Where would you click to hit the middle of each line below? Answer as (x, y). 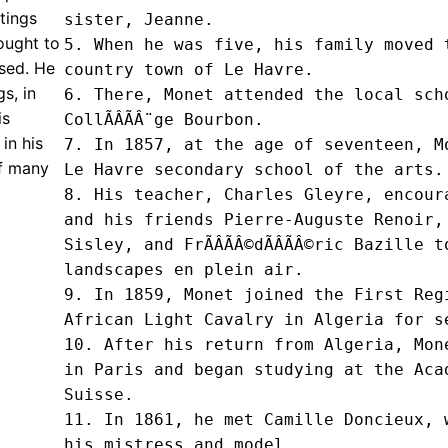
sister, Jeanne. (138, 20)
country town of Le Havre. (188, 70)
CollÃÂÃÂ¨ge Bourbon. (163, 120)
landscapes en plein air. (183, 270)
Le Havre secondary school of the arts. (253, 170)
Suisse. (98, 395)
